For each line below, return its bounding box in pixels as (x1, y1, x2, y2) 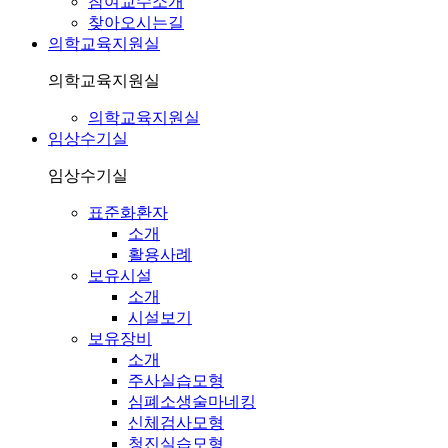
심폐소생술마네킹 (128, 393, 256, 411)
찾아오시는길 (88, 14, 184, 32)
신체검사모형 (128, 414, 224, 432)
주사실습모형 (128, 372, 224, 390)
